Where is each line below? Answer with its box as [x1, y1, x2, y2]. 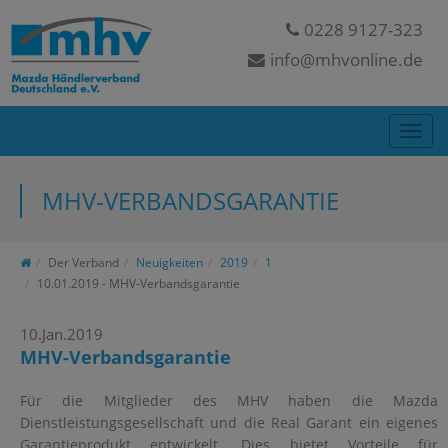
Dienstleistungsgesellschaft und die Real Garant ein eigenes [20, 412, 438, 432]
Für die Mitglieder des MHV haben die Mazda [20, 390, 438, 410]
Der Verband [48, 254, 119, 270]
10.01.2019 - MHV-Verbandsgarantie [37, 275, 240, 291]
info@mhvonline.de [269, 48, 423, 71]
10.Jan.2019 [20, 323, 103, 344]
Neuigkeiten [136, 254, 203, 270]
